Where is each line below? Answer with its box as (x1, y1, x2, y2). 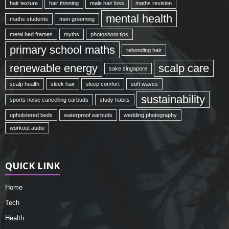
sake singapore (109, 65, 147, 72)
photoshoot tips (90, 31, 128, 37)
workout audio (10, 125, 44, 131)
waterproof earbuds (64, 112, 112, 118)
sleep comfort (86, 81, 120, 87)
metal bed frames (10, 31, 53, 37)
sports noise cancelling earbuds (10, 96, 88, 103)
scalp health (10, 81, 39, 87)
